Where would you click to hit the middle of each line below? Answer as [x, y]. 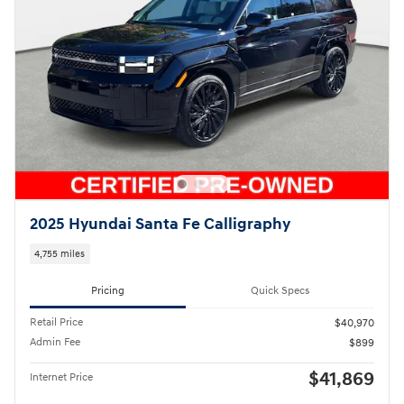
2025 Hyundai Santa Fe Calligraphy [160, 224]
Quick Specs [280, 290]
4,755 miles [60, 254]
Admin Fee [55, 342]
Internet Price [61, 377]
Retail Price [56, 322]
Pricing [108, 290]
